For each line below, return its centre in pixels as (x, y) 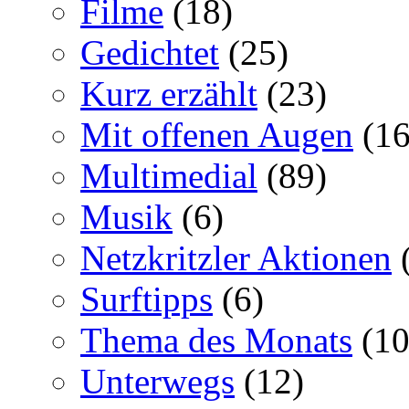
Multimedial (169, 175)
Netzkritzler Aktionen (236, 257)
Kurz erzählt (169, 93)
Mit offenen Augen (217, 134)
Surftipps (147, 299)
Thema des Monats (216, 340)
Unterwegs (157, 381)
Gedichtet (150, 52)
